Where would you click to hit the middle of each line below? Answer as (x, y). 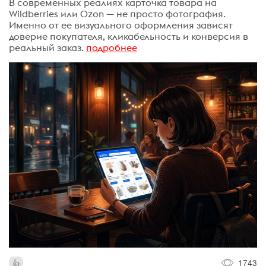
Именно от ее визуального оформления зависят (121, 25)
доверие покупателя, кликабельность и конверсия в (129, 36)
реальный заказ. (46, 47)
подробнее (112, 47)
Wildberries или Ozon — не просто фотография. (117, 14)
